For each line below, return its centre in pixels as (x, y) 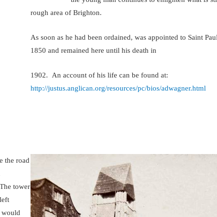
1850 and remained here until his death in (94, 50)
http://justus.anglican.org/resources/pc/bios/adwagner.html (118, 88)
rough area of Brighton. (66, 12)
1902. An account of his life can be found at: (100, 75)
